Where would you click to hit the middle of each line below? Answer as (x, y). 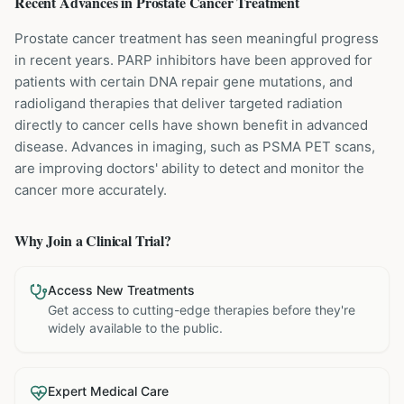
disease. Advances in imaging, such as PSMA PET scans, (195, 147)
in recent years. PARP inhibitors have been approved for (193, 60)
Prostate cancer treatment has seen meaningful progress (197, 38)
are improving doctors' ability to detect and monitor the (189, 168)
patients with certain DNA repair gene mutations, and (184, 82)
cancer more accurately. (91, 190)
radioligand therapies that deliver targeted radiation (179, 103)
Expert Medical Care (108, 391)
